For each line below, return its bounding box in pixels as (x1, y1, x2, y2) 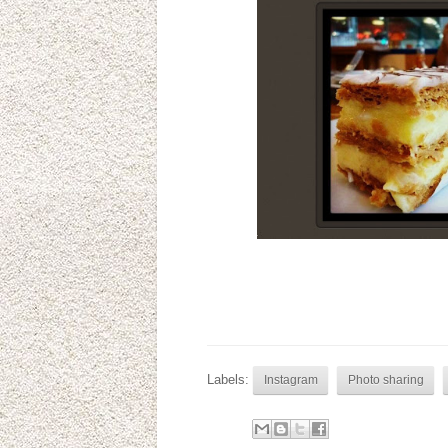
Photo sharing (347, 373, 424, 387)
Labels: (207, 372, 253, 388)
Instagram (263, 373, 318, 387)
